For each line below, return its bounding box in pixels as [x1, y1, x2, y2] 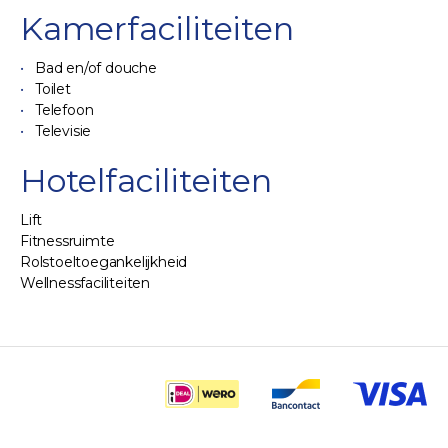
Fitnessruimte [20, 232, 115, 250]
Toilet [35, 80, 71, 98]
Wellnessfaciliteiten [20, 274, 150, 292]
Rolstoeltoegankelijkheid [20, 253, 188, 271]
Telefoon [35, 101, 94, 119]
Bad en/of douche [35, 59, 157, 77]
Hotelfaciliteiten [20, 161, 272, 200]
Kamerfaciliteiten [20, 9, 294, 48]
